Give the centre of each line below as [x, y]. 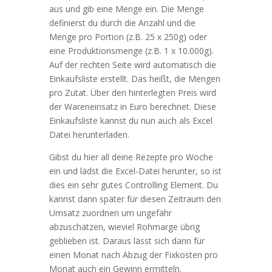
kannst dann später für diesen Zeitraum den [135, 199]
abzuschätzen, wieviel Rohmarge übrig [124, 226]
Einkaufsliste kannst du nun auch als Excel [131, 120]
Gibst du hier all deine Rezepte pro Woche [131, 157]
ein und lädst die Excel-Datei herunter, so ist [135, 171]
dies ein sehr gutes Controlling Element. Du [133, 185]
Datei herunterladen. [89, 134]
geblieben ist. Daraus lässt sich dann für [127, 240]
